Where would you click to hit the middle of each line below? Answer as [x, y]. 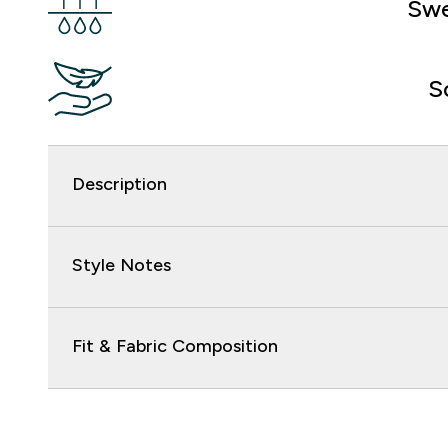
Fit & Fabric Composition [175, 346]
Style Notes [121, 265]
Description [119, 184]
